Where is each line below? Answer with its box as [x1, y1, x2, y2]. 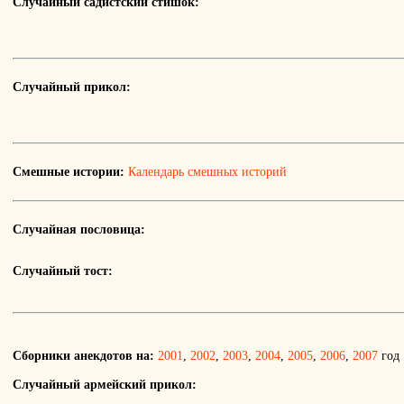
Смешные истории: [13, 165, 124, 179]
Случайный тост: [13, 264, 113, 279]
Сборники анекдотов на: [13, 349, 154, 363]
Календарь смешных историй [128, 165, 287, 179]
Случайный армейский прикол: [13, 378, 197, 392]
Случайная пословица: [13, 223, 145, 237]
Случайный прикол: [13, 80, 131, 95]
